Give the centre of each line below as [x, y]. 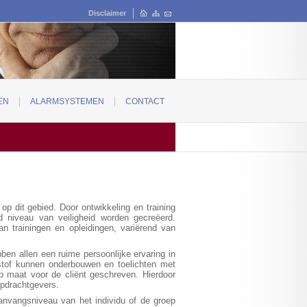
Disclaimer [107, 13]
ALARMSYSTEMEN [67, 101]
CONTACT [145, 101]
